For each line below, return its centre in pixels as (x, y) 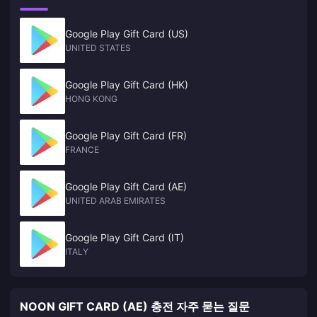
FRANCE (82, 150)
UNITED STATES (98, 48)
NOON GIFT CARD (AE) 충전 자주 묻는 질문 (135, 306)
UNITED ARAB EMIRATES (115, 201)
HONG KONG (91, 99)
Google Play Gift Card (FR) (126, 136)
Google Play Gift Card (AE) (126, 186)
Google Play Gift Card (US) (127, 34)
